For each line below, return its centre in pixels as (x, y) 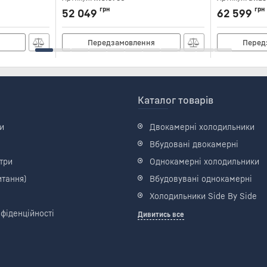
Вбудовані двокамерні (194, 144)
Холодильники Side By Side (203, 196)
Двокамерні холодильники (202, 127)
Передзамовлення (121, 42)
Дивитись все (161, 214)
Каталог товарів (176, 100)
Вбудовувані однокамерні (201, 178)
